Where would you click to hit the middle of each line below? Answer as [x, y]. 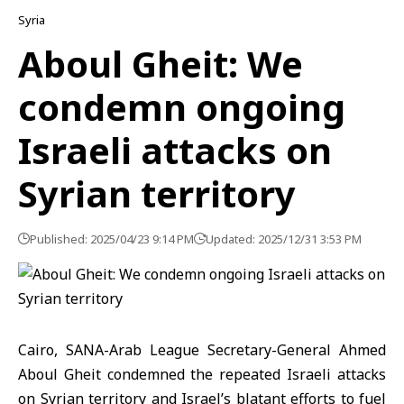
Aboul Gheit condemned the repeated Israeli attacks [202, 374]
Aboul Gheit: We [161, 64]
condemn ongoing [182, 107]
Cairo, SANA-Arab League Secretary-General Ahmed [202, 350]
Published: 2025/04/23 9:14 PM [112, 239]
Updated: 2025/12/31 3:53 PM [284, 239]
